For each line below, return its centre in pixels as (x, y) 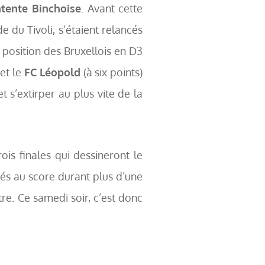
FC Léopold (52, 72)
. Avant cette (112, 8)
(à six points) (112, 72)
